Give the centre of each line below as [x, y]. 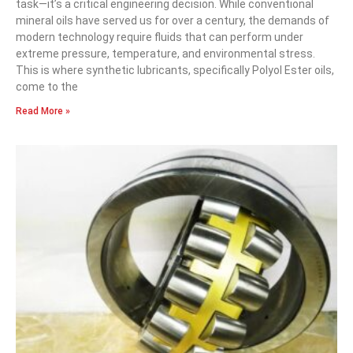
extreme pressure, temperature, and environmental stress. [165, 53]
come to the [47, 86]
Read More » [43, 111]
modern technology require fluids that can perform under [160, 37]
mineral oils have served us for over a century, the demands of [173, 20]
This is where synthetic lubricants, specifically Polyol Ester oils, [175, 70]
